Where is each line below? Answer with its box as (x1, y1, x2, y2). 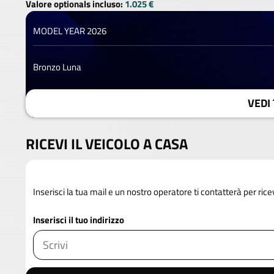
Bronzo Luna (33, 60, 81, 74)
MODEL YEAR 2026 (33, 24, 106, 38)
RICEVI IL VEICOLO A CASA (26, 133, 188, 155)
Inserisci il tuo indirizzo (33, 212, 124, 227)
